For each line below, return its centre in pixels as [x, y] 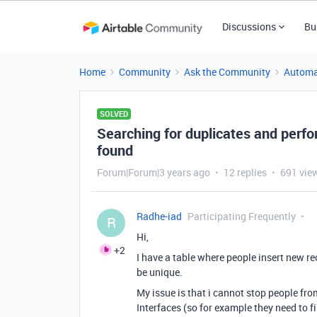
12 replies [245, 172]
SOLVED [114, 114]
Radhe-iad [159, 216]
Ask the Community [227, 72]
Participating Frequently [242, 216]
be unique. [160, 272]
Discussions [249, 27]
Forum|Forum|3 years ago [154, 172]
